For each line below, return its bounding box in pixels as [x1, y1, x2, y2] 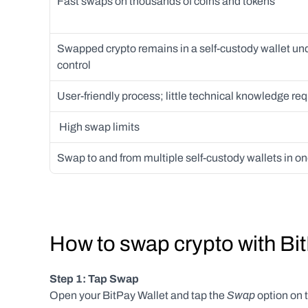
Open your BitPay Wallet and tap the [49, 289, 225, 301]
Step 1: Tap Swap [49, 273, 139, 285]
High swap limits [59, 121, 140, 133]
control [57, 59, 93, 71]
